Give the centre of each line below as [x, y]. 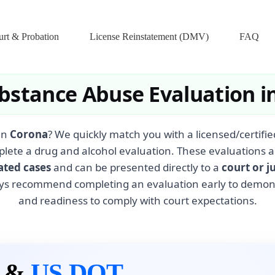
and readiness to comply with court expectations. [137, 200]
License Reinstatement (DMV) [149, 37]
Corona [29, 134]
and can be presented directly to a [136, 167]
